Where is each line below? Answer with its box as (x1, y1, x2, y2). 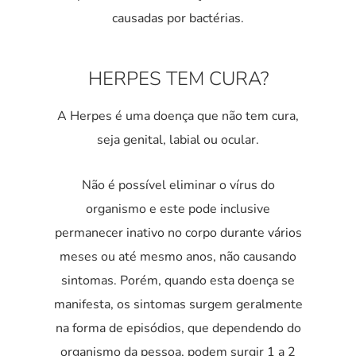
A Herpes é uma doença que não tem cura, (57, 107, 299, 126)
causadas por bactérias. (112, 10, 244, 28)
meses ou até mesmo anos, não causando (60, 248, 296, 266)
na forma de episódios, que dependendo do (55, 319, 301, 338)
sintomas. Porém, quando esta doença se (61, 272, 295, 290)
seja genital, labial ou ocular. (97, 131, 259, 149)
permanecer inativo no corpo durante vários (54, 224, 302, 242)
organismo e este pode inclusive (86, 200, 270, 219)
